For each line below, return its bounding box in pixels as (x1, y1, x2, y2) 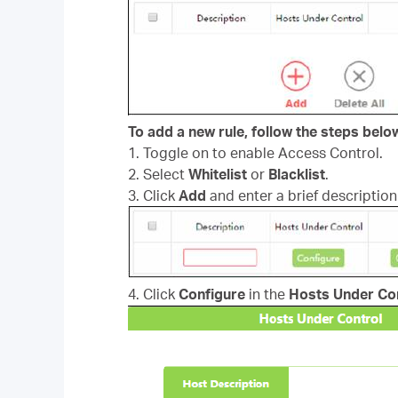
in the (249, 285, 289, 303)
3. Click (128, 187, 179, 204)
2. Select (128, 165, 188, 183)
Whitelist (188, 165, 247, 183)
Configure (179, 285, 249, 303)
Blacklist (268, 165, 325, 183)
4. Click (128, 285, 179, 303)
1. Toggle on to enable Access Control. (128, 144, 383, 162)
